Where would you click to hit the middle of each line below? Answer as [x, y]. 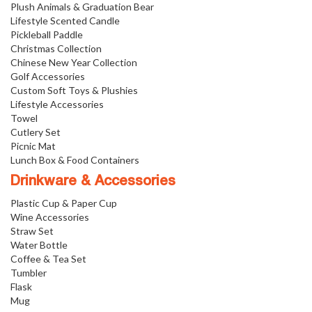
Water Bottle [39, 245]
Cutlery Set [36, 132]
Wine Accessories [50, 217]
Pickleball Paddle [47, 34]
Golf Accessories [48, 76]
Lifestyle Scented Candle [65, 21]
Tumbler [29, 273]
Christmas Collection [56, 48]
